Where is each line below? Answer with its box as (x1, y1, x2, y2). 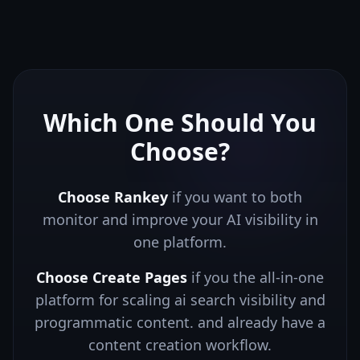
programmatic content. (35, 313, 194, 332)
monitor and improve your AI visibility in (42, 210, 318, 229)
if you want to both (168, 187, 302, 207)
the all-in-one (233, 268, 324, 287)
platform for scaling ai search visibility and (35, 290, 325, 309)
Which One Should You (43, 106, 317, 139)
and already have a (194, 313, 325, 332)
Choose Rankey (58, 187, 168, 207)
